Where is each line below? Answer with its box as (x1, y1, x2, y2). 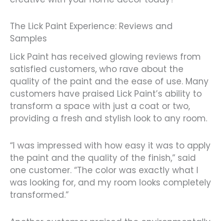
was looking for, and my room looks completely (10, 176, 211, 188)
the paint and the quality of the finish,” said (10, 151, 196, 164)
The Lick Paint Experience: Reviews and (10, 20, 173, 33)
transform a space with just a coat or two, (10, 100, 190, 112)
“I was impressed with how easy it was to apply (10, 139, 211, 151)
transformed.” (10, 188, 69, 201)
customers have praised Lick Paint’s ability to (10, 88, 202, 100)
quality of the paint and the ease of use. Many (10, 75, 209, 88)
